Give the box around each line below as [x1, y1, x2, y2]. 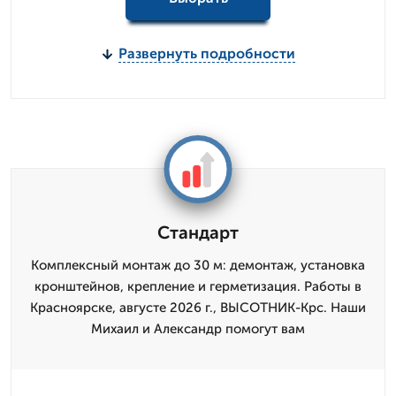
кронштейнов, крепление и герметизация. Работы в [34, 278, 362, 294]
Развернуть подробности [118, 45, 295, 62]
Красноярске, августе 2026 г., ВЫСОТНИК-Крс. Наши [30, 300, 366, 316]
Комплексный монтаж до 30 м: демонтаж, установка [31, 257, 365, 273]
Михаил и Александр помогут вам [91, 321, 305, 337]
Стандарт [157, 222, 239, 243]
